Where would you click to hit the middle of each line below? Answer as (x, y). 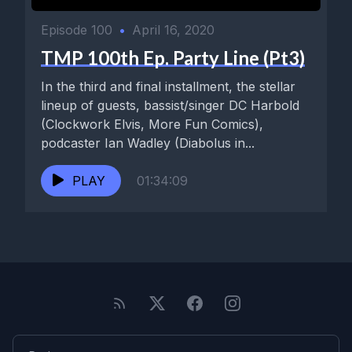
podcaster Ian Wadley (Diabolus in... (148, 143)
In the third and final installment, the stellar (168, 86)
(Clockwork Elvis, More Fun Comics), (152, 124)
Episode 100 (77, 29)
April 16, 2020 (173, 29)
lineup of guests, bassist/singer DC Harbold (170, 105)
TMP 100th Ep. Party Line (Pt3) (173, 57)
